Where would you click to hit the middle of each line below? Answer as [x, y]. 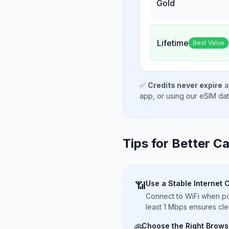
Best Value [209, 42]
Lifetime [173, 43]
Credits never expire [185, 85]
